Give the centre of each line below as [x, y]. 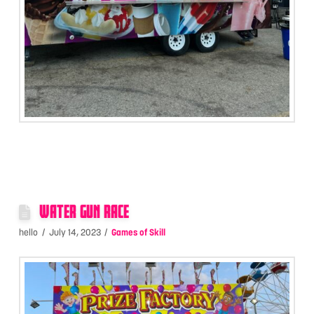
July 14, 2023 [75, 232]
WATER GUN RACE [84, 211]
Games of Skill [139, 232]
